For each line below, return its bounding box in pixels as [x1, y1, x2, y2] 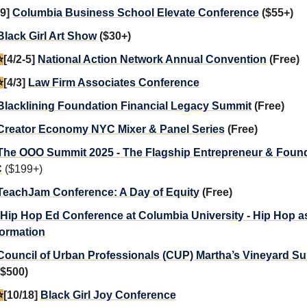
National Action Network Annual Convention [38, 53, 267, 65]
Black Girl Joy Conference [40, 288, 176, 301]
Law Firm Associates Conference [28, 76, 199, 88]
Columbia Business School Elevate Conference [12, 6, 259, 19]
